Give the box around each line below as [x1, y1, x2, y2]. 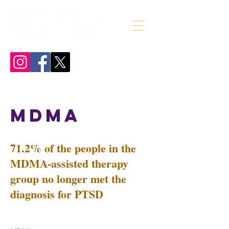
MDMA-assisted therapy [10, 155, 128, 172]
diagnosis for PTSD [10, 186, 103, 202]
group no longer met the [10, 170, 126, 187]
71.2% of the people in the [10, 140, 136, 156]
